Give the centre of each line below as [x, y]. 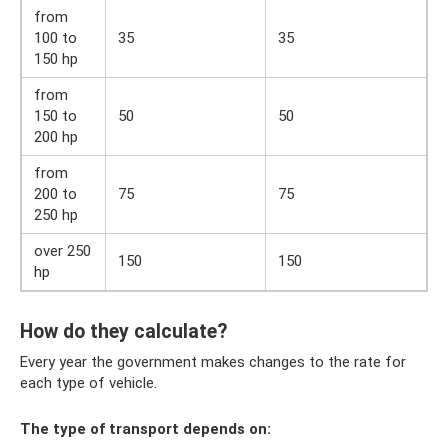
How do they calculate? [123, 332]
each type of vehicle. [88, 383]
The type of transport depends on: [145, 429]
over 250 [62, 251]
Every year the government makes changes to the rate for [213, 362]
